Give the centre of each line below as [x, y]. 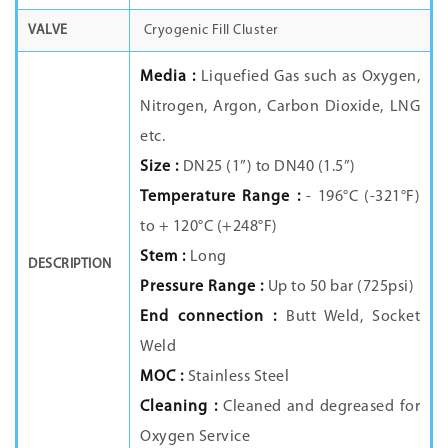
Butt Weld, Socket [353, 316]
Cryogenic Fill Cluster [209, 30]
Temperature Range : [220, 196]
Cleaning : [179, 406]
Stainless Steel [236, 376]
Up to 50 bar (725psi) [339, 286]
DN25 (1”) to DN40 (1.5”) [267, 166]
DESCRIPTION [70, 264]
